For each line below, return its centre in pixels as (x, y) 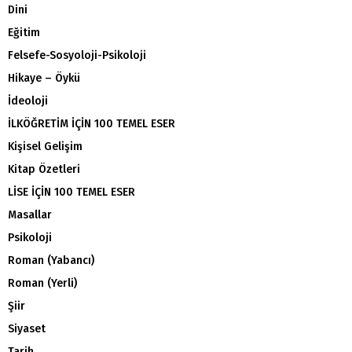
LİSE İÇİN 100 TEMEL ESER (71, 192)
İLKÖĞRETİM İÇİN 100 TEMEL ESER (92, 123)
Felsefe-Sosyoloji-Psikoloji (77, 55)
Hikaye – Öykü (44, 78)
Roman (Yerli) (42, 283)
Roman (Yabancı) (51, 260)
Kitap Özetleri (44, 169)
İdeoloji (28, 101)
